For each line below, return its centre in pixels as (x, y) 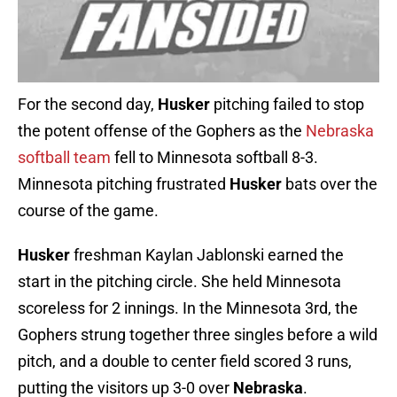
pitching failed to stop (287, 105)
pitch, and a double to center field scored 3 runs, (185, 362)
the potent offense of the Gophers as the (162, 131)
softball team (64, 158)
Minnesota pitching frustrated (124, 184)
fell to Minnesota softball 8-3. (214, 158)
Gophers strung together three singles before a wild (198, 335)
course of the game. (88, 211)
